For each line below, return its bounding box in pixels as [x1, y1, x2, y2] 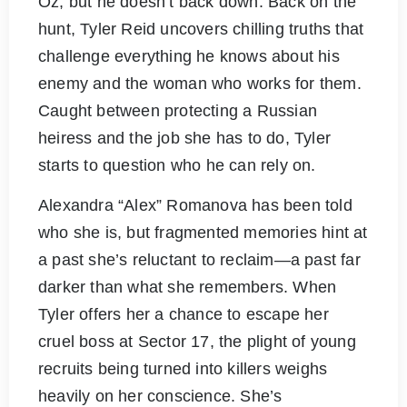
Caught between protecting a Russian [38, 101, 317, 120]
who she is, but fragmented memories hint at [38, 223, 368, 242]
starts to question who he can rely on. [38, 155, 316, 174]
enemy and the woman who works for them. [38, 74, 362, 93]
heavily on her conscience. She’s [38, 386, 283, 405]
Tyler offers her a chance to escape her [38, 304, 329, 323]
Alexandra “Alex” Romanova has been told [38, 195, 352, 214]
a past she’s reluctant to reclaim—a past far [38, 250, 361, 269]
